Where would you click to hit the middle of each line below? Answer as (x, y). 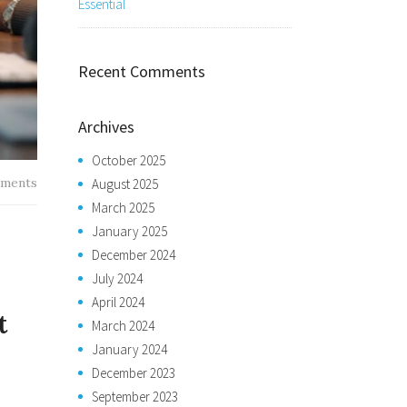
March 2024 (123, 326)
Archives (106, 127)
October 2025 (129, 160)
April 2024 (118, 302)
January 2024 (129, 349)
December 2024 (134, 255)
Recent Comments (142, 71)
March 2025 (123, 208)
